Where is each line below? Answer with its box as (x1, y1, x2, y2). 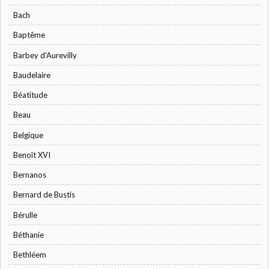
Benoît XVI (13, 150, 51, 160)
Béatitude (13, 90, 48, 100)
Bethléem (13, 250, 47, 260)
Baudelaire (13, 70, 51, 80)
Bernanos (13, 170, 47, 180)
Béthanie (13, 229, 44, 240)
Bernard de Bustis (13, 190, 76, 200)
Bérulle (13, 210, 38, 220)
